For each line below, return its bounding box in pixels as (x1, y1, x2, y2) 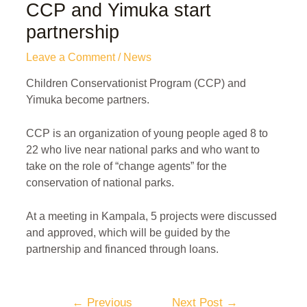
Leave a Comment (25, 51, 115, 63)
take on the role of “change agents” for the (25, 160, 227, 172)
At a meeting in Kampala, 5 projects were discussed (25, 210, 277, 222)
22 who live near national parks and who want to (25, 143, 260, 156)
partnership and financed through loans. (25, 243, 219, 255)
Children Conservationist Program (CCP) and (25, 77, 246, 90)
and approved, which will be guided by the (25, 226, 230, 238)
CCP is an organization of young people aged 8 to (25, 127, 268, 139)
